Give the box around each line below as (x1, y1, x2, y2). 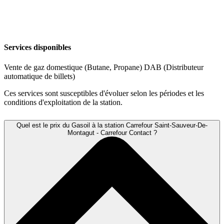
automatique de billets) (4, 71, 75, 80)
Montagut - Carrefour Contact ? (67, 128, 157, 136)
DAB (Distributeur (144, 62, 203, 71)
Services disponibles (4, 43, 71, 52)
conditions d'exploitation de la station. (4, 97, 122, 106)
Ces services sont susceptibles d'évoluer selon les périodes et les (4, 88, 204, 97)
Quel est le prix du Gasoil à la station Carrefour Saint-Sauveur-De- (16, 121, 207, 129)
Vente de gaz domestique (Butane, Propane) (4, 62, 144, 71)
